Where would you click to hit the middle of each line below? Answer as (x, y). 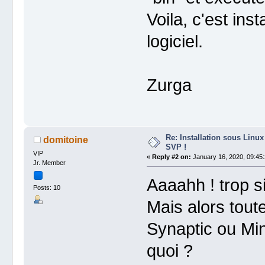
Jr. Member (50, 162)
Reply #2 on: (171, 157)
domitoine (65, 140)
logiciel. (174, 42)
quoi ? (169, 251)
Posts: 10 (47, 188)
